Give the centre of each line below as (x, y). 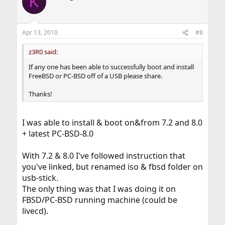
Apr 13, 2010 (40, 33)
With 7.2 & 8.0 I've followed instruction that (103, 156)
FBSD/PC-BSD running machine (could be (99, 200)
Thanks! (40, 94)
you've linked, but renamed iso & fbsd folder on (112, 167)
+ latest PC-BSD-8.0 (58, 134)
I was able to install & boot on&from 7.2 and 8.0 (112, 123)
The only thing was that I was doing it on (99, 189)
